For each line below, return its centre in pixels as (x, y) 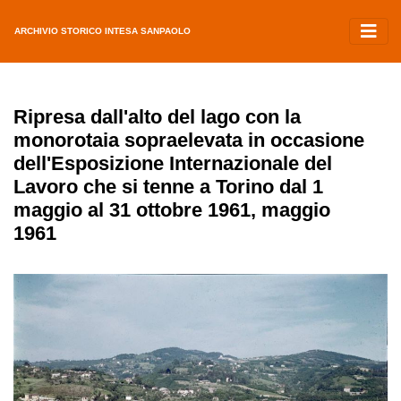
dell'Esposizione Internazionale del (173, 163)
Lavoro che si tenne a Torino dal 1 (168, 187)
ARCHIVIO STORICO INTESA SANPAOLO (102, 31)
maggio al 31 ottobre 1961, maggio (172, 210)
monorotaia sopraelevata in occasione (189, 140)
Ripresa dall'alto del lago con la (157, 117)
